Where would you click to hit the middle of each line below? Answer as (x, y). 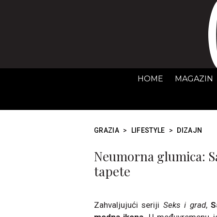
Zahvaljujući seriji (129, 205)
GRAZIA (107, 130)
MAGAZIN (194, 79)
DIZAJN (190, 130)
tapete (112, 171)
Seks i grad (184, 205)
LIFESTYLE (148, 130)
